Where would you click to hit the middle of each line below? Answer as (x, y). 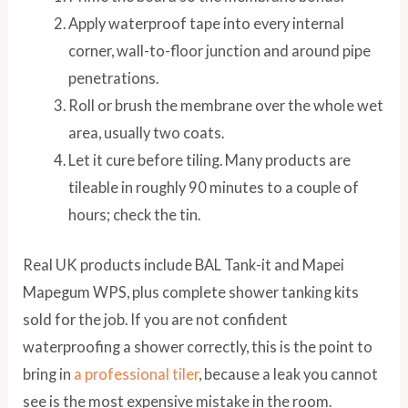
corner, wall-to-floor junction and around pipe (219, 51)
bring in (49, 373)
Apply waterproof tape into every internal (206, 24)
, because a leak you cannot (289, 373)
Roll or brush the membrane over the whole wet (225, 106)
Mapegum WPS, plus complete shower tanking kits (191, 291)
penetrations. (113, 78)
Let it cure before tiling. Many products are (209, 160)
